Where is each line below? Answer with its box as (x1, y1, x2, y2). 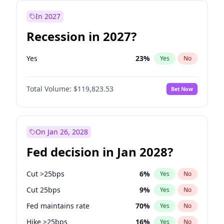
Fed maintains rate (26, 201, 89, 210)
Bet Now (170, 85, 193, 92)
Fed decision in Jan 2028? (26, 143, 173, 160)
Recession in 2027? (26, 28, 136, 44)
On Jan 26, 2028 (35, 127, 88, 136)
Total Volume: (26, 84, 71, 93)
